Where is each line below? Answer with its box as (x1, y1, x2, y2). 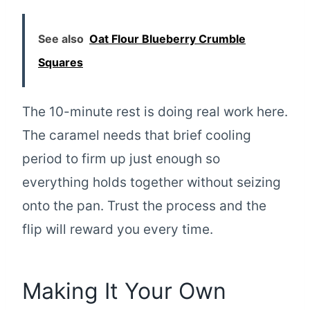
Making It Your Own (22, 277, 226, 304)
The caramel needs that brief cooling (22, 127, 251, 143)
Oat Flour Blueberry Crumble (89, 31, 246, 46)
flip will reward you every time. (22, 221, 213, 237)
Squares (38, 55, 83, 69)
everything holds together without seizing (22, 174, 281, 190)
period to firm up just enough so (22, 150, 220, 167)
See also (38, 31, 84, 46)
